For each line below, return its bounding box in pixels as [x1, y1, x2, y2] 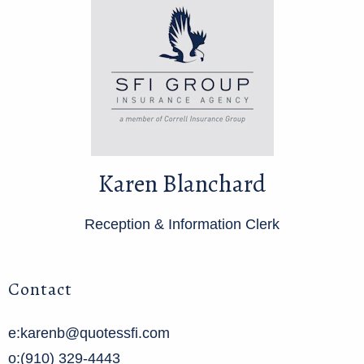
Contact [8, 276, 72, 301]
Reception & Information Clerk [84, 216, 279, 233]
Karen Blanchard [98, 167, 266, 201]
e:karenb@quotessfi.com [8, 325, 170, 342]
